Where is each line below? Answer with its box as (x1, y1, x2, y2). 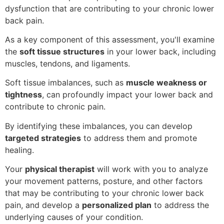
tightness (5, 89, 42, 100)
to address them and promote (81, 132, 197, 143)
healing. (5, 144, 34, 155)
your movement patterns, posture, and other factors (5, 176, 202, 186)
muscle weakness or (126, 77, 207, 88)
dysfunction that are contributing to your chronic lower (5, 3, 214, 13)
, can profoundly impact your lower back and (42, 89, 213, 100)
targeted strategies (5, 132, 81, 143)
